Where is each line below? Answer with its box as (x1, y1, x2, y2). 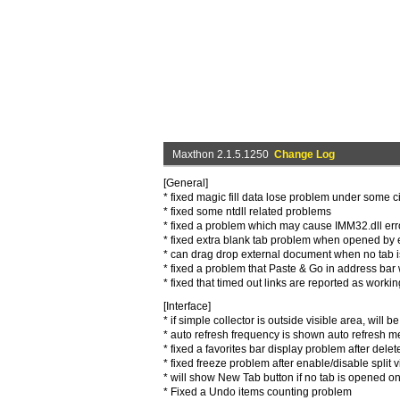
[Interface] (163, 300, 211, 312)
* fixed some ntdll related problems (163, 205, 331, 218)
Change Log (274, 148, 335, 161)
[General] (163, 177, 208, 189)
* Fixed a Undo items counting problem (163, 386, 352, 398)
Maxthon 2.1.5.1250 (172, 148, 274, 161)
